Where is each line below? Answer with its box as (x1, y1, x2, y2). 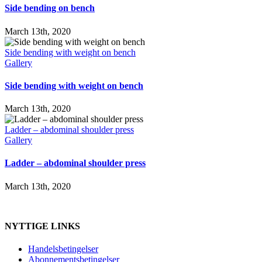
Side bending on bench (5, 3, 95, 13)
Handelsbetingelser (28, 244, 98, 254)
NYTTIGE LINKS (5, 220, 80, 231)
